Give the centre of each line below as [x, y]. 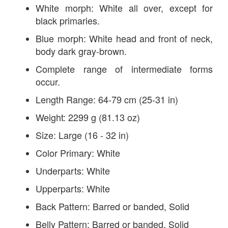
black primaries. [68, 20]
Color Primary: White [78, 152]
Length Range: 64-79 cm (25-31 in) [107, 99]
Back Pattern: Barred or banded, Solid [112, 206]
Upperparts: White [73, 188]
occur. [48, 81]
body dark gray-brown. [81, 51]
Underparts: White [73, 170]
